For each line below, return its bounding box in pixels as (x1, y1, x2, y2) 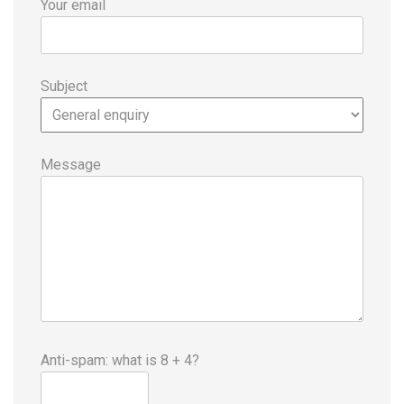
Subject (41, 77, 87, 95)
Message (41, 155, 101, 173)
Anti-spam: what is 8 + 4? (41, 351, 199, 369)
